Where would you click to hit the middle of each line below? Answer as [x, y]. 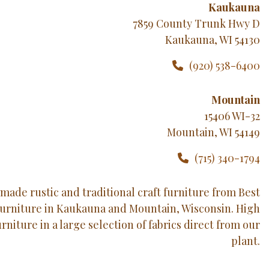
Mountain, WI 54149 [213, 132]
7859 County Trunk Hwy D [196, 23]
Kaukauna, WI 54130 [212, 39]
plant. [245, 240]
